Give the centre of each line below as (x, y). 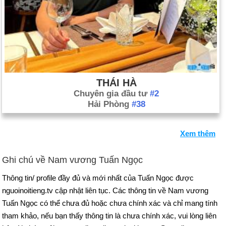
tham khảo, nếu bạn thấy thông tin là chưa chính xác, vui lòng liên (109, 216)
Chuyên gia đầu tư (112, 94)
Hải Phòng (109, 104)
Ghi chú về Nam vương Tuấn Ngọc (72, 160)
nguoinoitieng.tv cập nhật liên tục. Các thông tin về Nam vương (105, 191)
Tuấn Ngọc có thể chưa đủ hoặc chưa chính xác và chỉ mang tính (110, 203)
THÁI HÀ (116, 83)
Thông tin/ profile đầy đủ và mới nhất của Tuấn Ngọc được (98, 178)
